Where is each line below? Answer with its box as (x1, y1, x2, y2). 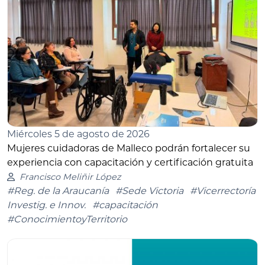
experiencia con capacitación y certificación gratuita (7, 157, 253, 169)
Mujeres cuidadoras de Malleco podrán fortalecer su (7, 143, 250, 154)
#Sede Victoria (115, 185, 183, 197)
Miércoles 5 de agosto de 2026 (7, 128, 150, 140)
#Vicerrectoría (190, 185, 256, 197)
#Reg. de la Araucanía (7, 185, 109, 197)
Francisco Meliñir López (19, 172, 121, 183)
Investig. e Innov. (7, 199, 86, 211)
